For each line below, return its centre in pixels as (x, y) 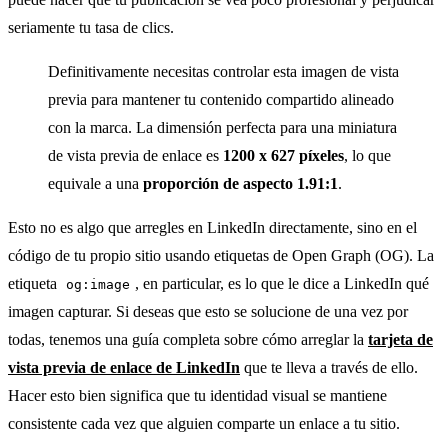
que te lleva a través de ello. (329, 368)
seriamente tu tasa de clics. (91, 28)
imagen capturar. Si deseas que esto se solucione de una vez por (208, 312)
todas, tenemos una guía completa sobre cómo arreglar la (188, 340)
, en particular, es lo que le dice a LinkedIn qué (282, 284)
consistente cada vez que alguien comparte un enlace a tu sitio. (204, 424)
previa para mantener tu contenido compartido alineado (221, 100)
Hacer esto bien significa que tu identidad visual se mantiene (197, 396)
